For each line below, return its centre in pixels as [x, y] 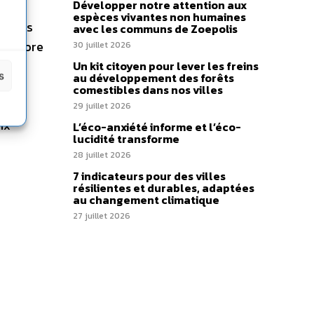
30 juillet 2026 [102, 45]
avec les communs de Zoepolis [155, 29]
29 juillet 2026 [102, 106]
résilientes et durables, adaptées [164, 188]
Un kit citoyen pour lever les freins [166, 66]
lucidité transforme [126, 139]
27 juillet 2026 [102, 216]
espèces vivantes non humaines [159, 17]
